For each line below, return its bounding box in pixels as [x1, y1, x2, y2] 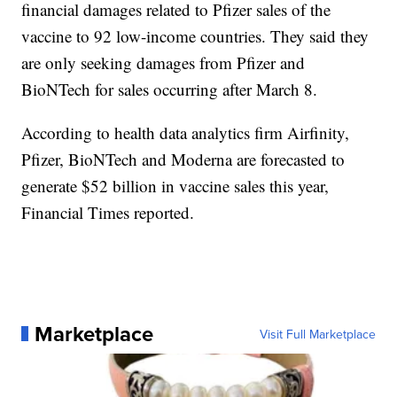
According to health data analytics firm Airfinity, [21, 121, 350, 144]
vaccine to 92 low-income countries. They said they [21, 24, 370, 47]
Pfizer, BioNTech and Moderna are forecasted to [21, 147, 346, 170]
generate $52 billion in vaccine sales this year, [21, 174, 330, 197]
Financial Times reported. [21, 200, 195, 223]
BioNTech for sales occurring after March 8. [21, 77, 318, 100]
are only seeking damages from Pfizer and [21, 51, 306, 74]
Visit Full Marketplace [259, 324, 376, 343]
